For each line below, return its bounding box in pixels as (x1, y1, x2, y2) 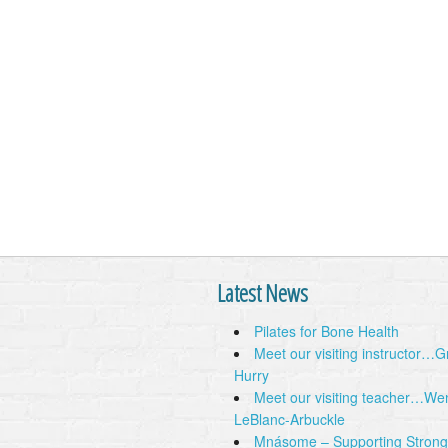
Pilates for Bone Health (254, 321, 399, 341)
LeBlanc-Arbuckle (234, 409, 345, 429)
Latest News (217, 277, 308, 309)
